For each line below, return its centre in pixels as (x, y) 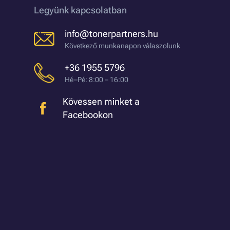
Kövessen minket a (101, 101)
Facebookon (88, 115)
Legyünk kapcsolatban (80, 10)
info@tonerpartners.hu (111, 34)
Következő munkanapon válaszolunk (122, 46)
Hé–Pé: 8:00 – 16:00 (97, 80)
